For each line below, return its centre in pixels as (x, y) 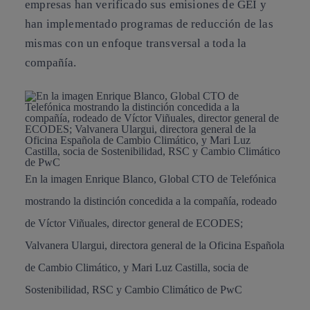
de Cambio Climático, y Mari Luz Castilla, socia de (137, 267)
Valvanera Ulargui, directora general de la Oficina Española (155, 245)
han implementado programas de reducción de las (149, 24)
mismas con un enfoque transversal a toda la (136, 43)
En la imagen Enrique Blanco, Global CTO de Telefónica (151, 179)
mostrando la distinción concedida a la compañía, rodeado (151, 201)
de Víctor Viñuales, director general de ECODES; (134, 223)
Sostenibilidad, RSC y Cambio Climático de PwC (134, 289)
